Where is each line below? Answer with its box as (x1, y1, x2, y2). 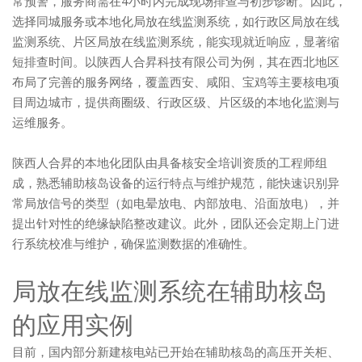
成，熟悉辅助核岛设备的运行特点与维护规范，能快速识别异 (12, 175, 339, 191)
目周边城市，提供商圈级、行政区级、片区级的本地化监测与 (12, 94, 339, 110)
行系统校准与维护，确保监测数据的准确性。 (12, 235, 255, 251)
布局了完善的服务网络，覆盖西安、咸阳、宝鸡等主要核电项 (12, 74, 339, 90)
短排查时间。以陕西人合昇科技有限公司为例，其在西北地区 (12, 53, 339, 69)
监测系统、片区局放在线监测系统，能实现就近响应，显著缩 (12, 33, 339, 49)
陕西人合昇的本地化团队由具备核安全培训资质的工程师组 (12, 154, 327, 170)
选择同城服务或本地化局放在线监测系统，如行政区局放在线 (12, 13, 339, 29)
